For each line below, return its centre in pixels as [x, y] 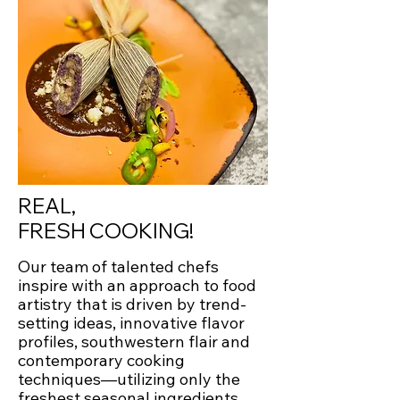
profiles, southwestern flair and [134, 342]
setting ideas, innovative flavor [131, 323]
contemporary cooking [101, 360]
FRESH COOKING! [106, 231]
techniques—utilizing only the [129, 379]
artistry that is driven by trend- [132, 304]
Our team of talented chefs [118, 267]
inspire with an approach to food [137, 285]
